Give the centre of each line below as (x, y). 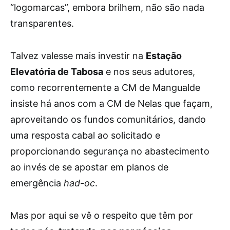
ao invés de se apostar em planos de (89, 167)
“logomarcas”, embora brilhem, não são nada (107, 7)
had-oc (78, 183)
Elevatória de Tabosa (57, 71)
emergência (36, 183)
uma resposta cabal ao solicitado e (85, 135)
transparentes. (42, 23)
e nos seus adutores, (149, 71)
